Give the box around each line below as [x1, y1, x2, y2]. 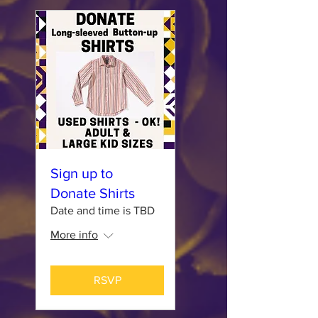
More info [50, 229, 98, 241]
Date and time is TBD [50, 204, 155, 216]
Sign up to [50, 165, 113, 181]
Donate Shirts [50, 185, 135, 201]
